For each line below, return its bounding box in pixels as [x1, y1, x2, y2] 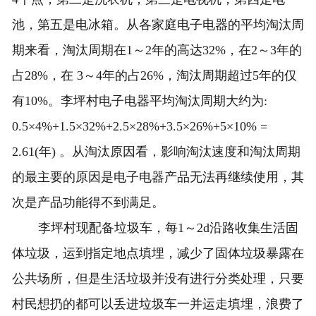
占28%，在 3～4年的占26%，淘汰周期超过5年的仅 [11, 68, 297, 83]
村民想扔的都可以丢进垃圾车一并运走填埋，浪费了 [11, 297, 304, 312]
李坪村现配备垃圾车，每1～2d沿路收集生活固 [38, 221, 299, 236]
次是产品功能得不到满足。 [11, 195, 164, 210]
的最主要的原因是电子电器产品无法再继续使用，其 [11, 170, 304, 185]
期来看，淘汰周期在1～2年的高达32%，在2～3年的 [11, 43, 302, 58]
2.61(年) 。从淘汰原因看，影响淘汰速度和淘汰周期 [11, 145, 300, 159]
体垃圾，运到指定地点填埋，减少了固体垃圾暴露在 [11, 246, 304, 261]
